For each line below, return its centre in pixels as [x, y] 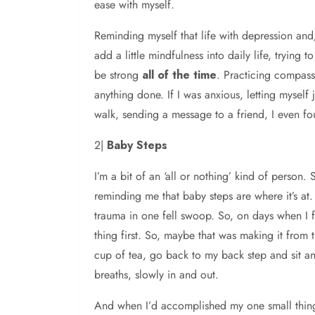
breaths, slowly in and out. [156, 275]
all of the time [179, 75]
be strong [118, 75]
